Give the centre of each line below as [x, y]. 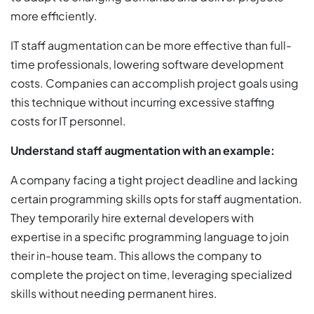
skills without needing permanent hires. [114, 294]
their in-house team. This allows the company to [136, 256]
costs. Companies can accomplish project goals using [155, 83]
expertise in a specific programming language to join [150, 237]
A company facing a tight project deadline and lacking [154, 180]
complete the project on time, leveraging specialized [151, 275]
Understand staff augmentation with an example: [143, 151]
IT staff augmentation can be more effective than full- [151, 46]
